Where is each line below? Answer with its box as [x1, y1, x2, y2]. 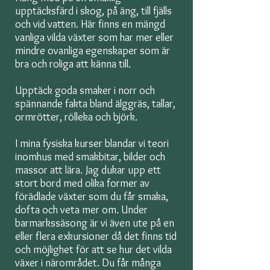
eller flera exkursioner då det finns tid [15, 230, 177, 243]
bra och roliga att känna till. [15, 57, 131, 71]
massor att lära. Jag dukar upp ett [15, 163, 161, 177]
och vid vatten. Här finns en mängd [15, 17, 165, 31]
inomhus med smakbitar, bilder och [15, 150, 165, 163]
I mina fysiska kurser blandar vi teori [15, 137, 169, 150]
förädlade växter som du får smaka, [15, 190, 168, 203]
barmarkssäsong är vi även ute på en [15, 216, 174, 230]
